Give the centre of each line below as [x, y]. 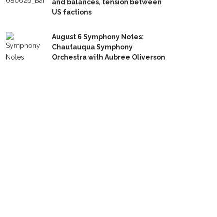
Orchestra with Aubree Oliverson [108, 57]
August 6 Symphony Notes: [98, 37]
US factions [72, 12]
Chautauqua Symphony [92, 47]
